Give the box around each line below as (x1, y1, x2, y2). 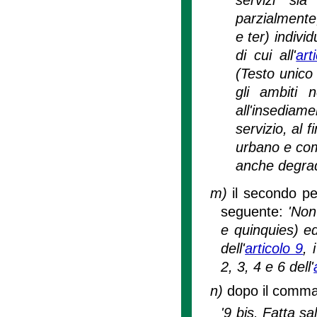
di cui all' (235, 47, 296, 63)
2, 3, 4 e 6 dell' (221, 258, 314, 275)
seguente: (221, 203, 289, 219)
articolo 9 (245, 240, 304, 256)
